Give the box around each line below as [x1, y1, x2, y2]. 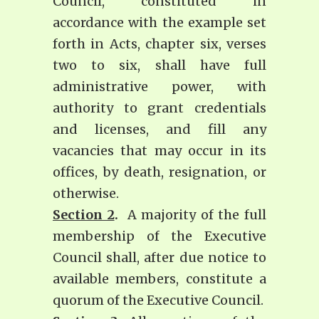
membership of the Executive [53, 228, 266, 245]
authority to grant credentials [53, 100, 266, 117]
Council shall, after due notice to [53, 249, 266, 266]
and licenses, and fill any [53, 121, 266, 138]
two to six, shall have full [53, 57, 266, 74]
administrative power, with [53, 78, 266, 95]
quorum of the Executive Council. [53, 292, 263, 309]
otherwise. [53, 185, 119, 202]
